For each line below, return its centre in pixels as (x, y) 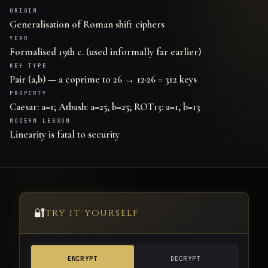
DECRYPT (185, 259)
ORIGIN (24, 11)
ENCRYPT (83, 259)
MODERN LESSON (40, 121)
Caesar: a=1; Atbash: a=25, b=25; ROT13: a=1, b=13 (105, 107)
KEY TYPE (28, 66)
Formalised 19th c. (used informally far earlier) (105, 52)
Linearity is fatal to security (65, 135)
